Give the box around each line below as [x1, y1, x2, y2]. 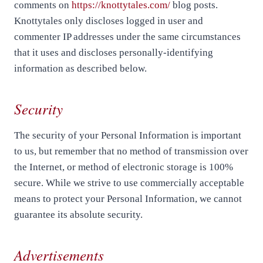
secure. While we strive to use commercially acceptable [14, 177, 244, 188]
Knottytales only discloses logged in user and [14, 15, 203, 26]
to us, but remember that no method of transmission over [14, 145, 248, 157]
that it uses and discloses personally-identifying [14, 46, 213, 58]
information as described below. [14, 62, 147, 74]
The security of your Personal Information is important [14, 129, 241, 141]
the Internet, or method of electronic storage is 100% [14, 161, 233, 173]
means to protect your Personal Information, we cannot [14, 193, 242, 204]
